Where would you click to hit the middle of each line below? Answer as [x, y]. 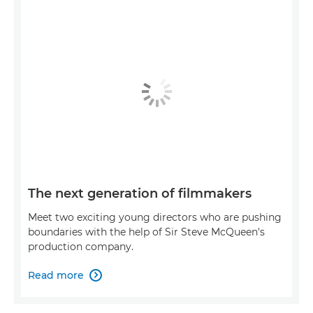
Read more [56, 275]
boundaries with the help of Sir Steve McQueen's [146, 232]
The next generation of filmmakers [140, 193]
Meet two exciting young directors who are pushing [155, 217]
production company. [81, 246]
